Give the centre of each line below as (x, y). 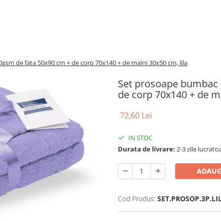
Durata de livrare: (147, 149)
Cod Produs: (137, 199)
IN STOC (140, 138)
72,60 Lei (136, 115)
